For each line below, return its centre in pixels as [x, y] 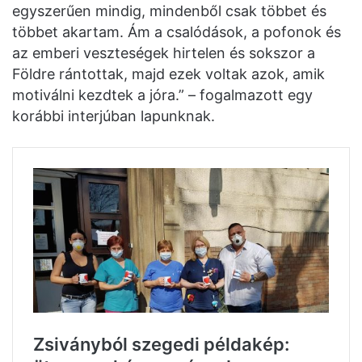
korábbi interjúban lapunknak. [114, 116]
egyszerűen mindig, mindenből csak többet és [169, 11]
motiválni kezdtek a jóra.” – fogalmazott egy [162, 95]
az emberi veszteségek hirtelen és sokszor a [164, 53]
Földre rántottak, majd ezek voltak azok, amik [168, 74]
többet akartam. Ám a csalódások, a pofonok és [177, 32]
